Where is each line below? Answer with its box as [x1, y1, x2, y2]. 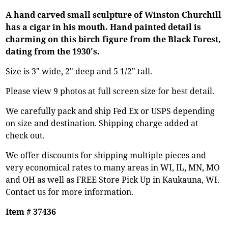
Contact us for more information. [6, 186, 134, 197]
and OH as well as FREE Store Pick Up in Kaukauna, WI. [6, 174, 220, 185]
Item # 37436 [6, 206, 56, 217]
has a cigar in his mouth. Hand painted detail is [6, 21, 202, 33]
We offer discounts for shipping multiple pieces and [6, 149, 207, 161]
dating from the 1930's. [6, 45, 100, 57]
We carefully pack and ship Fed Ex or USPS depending [6, 105, 215, 117]
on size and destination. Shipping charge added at [6, 117, 199, 129]
